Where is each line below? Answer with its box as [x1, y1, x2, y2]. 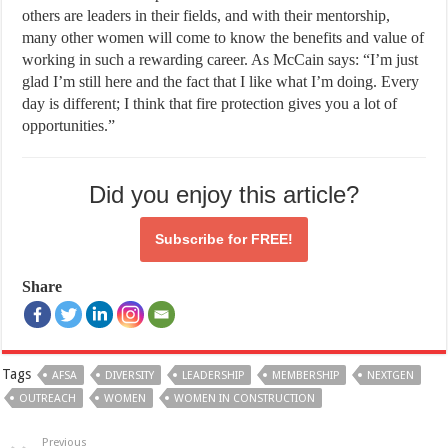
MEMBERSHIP [272, 368, 340, 382]
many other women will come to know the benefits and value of [22, 28, 425, 46]
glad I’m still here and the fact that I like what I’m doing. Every [22, 72, 420, 90]
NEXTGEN [367, 368, 415, 382]
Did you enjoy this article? [88, 180, 359, 208]
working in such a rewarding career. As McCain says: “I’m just [22, 50, 419, 68]
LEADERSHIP [182, 368, 245, 382]
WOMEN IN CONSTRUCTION [174, 391, 316, 405]
